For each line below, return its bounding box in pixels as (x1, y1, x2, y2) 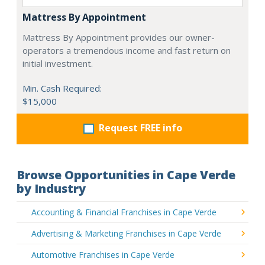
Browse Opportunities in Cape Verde (17, 166, 235, 183)
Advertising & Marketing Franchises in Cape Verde (31, 227, 221, 239)
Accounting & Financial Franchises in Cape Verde (31, 206, 216, 218)
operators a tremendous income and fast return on (22, 44, 231, 56)
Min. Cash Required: (22, 82, 102, 94)
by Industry (17, 180, 86, 196)
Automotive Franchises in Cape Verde (31, 248, 174, 260)
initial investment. (22, 57, 93, 69)
